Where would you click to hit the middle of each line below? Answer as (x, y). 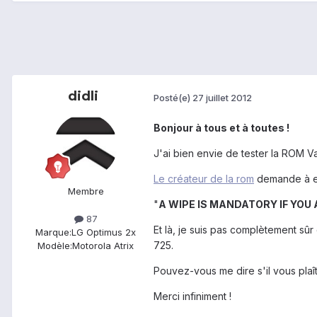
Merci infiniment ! (192, 296)
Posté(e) (173, 97)
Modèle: (55, 246)
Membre (86, 191)
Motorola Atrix (103, 246)
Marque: (53, 232)
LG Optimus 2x (104, 232)
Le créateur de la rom (204, 179)
